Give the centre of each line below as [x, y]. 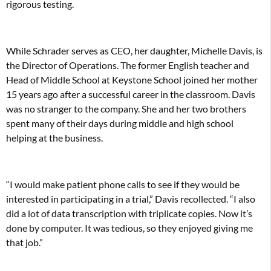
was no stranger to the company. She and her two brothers [126, 108]
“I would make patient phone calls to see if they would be [123, 184]
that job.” [24, 242]
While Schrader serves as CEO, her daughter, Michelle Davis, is [134, 50]
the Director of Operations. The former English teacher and [128, 65]
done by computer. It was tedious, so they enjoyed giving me [129, 227]
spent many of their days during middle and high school [120, 123]
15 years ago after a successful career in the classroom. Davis [131, 94]
